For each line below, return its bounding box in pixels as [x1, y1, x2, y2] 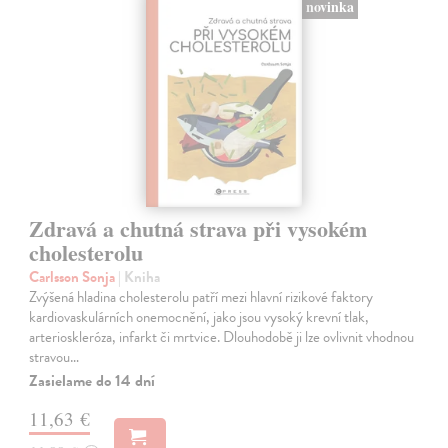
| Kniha [118, 266, 161, 289]
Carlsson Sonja [29, 266, 119, 289]
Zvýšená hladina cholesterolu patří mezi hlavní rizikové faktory [29, 286, 374, 309]
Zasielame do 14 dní [29, 369, 156, 394]
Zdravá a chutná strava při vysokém [29, 212, 368, 246]
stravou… [29, 346, 80, 369]
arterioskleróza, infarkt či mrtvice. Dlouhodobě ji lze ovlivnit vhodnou [29, 326, 415, 349]
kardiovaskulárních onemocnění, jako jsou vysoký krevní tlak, [29, 306, 370, 329]
